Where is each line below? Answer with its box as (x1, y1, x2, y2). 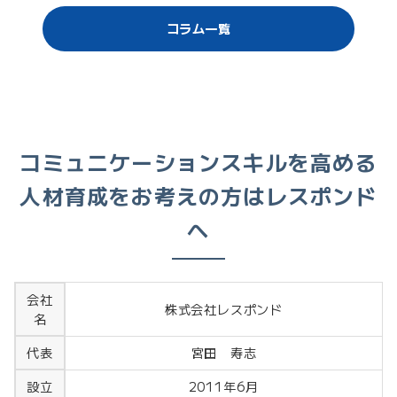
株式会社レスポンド (164, 300, 284, 318)
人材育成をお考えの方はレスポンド (19, 179, 378, 211)
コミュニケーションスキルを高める (19, 145, 378, 177)
